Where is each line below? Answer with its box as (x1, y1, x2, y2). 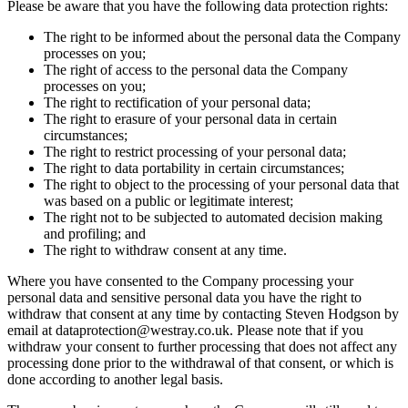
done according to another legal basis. (7, 371, 223, 387)
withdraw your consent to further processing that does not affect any (7, 338, 397, 354)
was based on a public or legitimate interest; (44, 192, 293, 209)
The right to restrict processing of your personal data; (44, 143, 346, 159)
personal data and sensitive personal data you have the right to (7, 289, 362, 305)
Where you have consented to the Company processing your (7, 272, 353, 289)
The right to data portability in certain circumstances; (44, 159, 344, 176)
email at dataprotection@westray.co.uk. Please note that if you (7, 321, 363, 338)
